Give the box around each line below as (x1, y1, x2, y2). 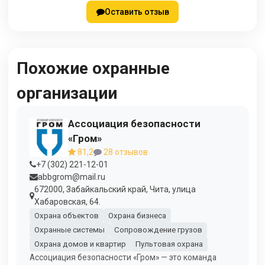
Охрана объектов (34, 211, 99, 220)
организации (17, 83, 117, 104)
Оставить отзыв (104, 7, 169, 17)
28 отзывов (101, 147, 148, 157)
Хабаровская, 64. (34, 196, 101, 206)
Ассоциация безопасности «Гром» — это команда (30, 252, 216, 262)
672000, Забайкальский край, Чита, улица (34, 184, 196, 194)
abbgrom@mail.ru (38, 172, 105, 182)
